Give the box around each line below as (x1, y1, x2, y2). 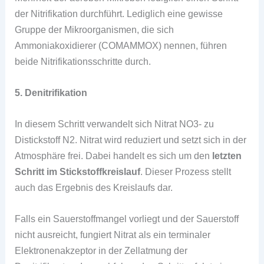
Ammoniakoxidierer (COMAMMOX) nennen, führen (15, 39, 227, 51)
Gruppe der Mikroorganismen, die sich (15, 24, 174, 35)
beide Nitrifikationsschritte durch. (15, 55, 151, 67)
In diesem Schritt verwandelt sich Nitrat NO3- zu (15, 118, 214, 130)
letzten (212, 150, 242, 161)
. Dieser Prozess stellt (140, 166, 232, 177)
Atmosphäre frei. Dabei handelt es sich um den (15, 150, 213, 161)
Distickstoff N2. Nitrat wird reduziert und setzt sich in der (15, 134, 247, 146)
